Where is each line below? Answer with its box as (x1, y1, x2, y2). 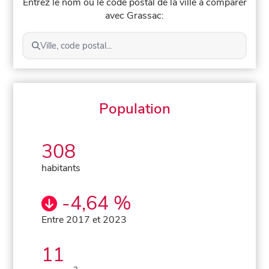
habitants (41, 161, 81, 175)
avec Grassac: (105, 8, 164, 22)
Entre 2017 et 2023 (41, 213, 127, 226)
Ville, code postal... (40, 39, 112, 52)
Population (98, 98, 171, 118)
